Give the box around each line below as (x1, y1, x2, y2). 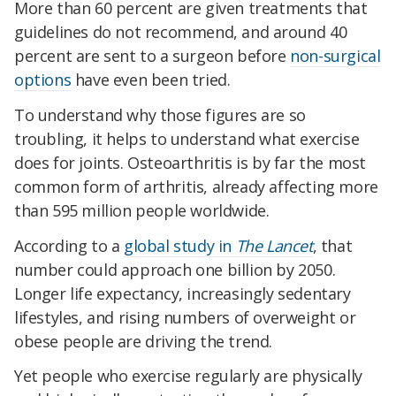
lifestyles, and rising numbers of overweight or (14, 306, 356, 328)
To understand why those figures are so (14, 103, 306, 126)
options (14, 69, 72, 91)
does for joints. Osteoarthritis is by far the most (14, 151, 367, 173)
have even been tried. (71, 69, 231, 91)
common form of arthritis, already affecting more (14, 175, 378, 197)
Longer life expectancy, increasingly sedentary (14, 282, 351, 304)
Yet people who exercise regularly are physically (14, 365, 362, 387)
